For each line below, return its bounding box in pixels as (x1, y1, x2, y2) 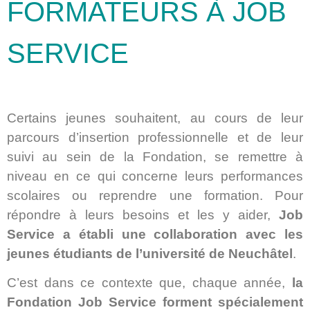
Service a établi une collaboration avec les (7, 226, 303, 241)
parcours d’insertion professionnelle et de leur (7, 129, 303, 145)
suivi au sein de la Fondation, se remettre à (7, 149, 303, 164)
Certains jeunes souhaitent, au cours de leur (7, 110, 303, 125)
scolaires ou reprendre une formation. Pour (7, 188, 303, 203)
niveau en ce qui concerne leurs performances (7, 168, 303, 183)
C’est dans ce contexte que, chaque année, (7, 275, 292, 291)
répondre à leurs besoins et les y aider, (7, 207, 279, 222)
